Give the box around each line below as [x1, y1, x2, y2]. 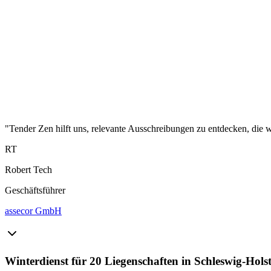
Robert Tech [5, 164, 52, 175]
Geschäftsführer [5, 184, 65, 195]
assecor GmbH [5, 205, 62, 216]
